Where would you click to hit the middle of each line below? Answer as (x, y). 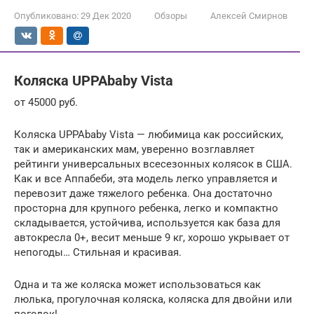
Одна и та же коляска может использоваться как (137, 284)
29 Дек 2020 (106, 15)
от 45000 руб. (46, 102)
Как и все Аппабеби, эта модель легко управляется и (146, 178)
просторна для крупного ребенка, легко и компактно (146, 208)
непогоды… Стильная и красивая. (98, 252)
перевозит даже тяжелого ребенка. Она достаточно (143, 193)
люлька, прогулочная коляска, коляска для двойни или (153, 299)
